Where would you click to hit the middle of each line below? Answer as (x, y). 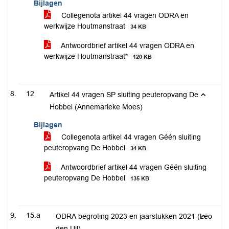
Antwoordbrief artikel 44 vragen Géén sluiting (133, 167)
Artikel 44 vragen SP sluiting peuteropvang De (124, 95)
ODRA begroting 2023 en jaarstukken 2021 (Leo (134, 216)
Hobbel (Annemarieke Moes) (96, 107)
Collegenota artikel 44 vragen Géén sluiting (130, 137)
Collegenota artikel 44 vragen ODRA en (124, 15)
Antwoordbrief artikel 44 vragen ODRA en (127, 45)
